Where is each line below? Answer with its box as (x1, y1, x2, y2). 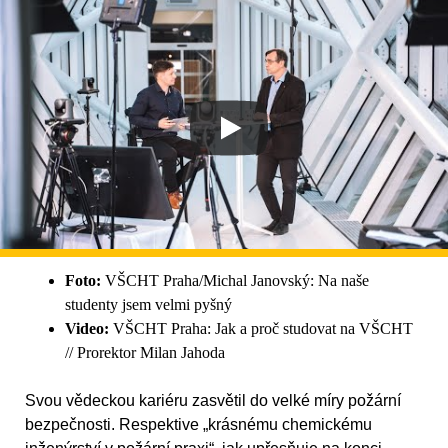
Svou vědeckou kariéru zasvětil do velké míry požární (25, 392, 401, 410)
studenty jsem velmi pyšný (65, 296, 232, 314)
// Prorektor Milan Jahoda (65, 344, 225, 362)
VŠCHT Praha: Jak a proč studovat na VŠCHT (109, 320, 413, 338)
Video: (65, 320, 109, 338)
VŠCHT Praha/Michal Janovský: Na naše (101, 272, 369, 290)
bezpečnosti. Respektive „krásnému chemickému (25, 416, 372, 434)
